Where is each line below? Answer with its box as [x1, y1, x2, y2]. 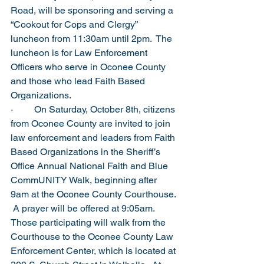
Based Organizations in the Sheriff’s [11, 146, 163, 157]
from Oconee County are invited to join [11, 118, 173, 129]
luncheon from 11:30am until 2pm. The [11, 33, 174, 44]
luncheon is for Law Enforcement [11, 47, 150, 58]
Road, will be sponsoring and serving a [11, 5, 176, 16]
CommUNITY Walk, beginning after [11, 174, 159, 186]
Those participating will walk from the [11, 217, 168, 228]
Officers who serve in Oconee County [11, 61, 168, 72]
